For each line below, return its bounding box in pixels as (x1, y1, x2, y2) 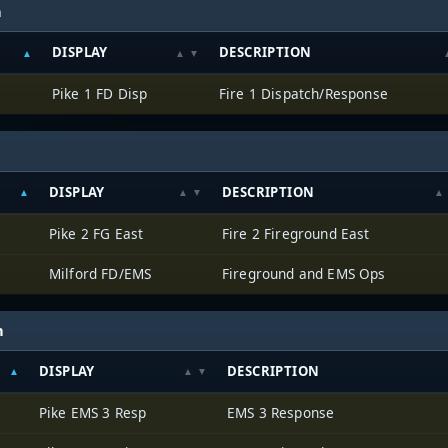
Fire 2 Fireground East (222, 223, 370, 243)
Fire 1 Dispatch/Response (219, 84, 388, 104)
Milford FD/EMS (49, 263, 152, 283)
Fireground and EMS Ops (222, 263, 386, 283)
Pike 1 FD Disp (52, 84, 148, 104)
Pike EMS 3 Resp (39, 402, 147, 422)
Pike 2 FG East (49, 223, 144, 243)
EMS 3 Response (227, 402, 335, 422)
